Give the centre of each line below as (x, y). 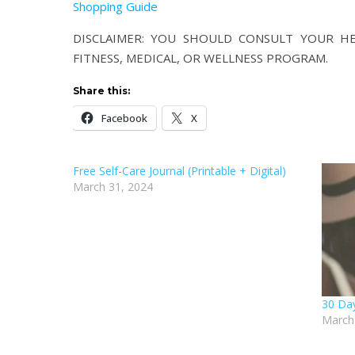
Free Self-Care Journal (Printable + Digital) (179, 171)
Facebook (124, 118)
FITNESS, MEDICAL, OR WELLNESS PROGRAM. (200, 58)
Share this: (101, 91)
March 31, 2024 (113, 187)
